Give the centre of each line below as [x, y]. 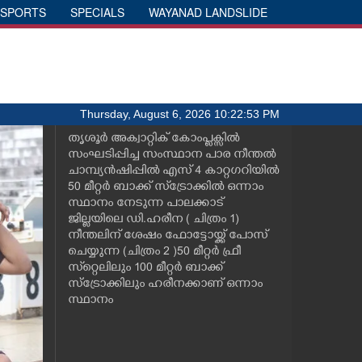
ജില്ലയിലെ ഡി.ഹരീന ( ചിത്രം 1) [153, 220]
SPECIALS [97, 12]
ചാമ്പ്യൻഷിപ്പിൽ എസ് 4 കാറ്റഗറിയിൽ [173, 172]
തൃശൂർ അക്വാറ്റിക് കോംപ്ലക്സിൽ [153, 139]
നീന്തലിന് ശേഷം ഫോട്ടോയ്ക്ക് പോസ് [167, 236]
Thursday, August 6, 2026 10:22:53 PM [180, 114]
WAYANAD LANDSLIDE [208, 12]
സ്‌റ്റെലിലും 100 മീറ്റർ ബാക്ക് [145, 269]
